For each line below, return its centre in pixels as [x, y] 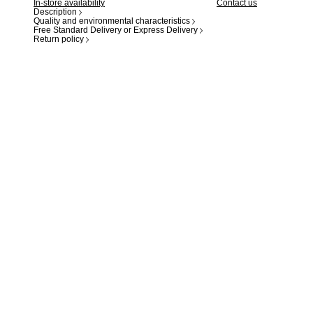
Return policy [59, 39]
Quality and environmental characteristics [112, 21]
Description [55, 12]
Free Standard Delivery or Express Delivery [116, 30]
